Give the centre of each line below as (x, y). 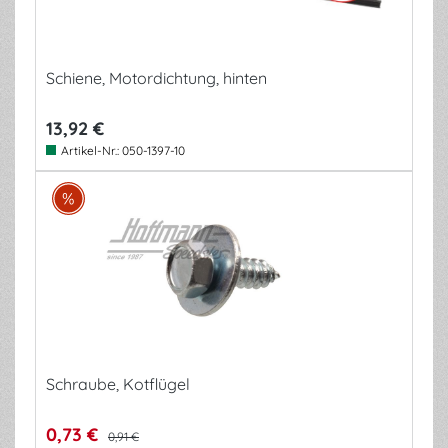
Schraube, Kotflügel (118, 384)
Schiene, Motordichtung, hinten (156, 78)
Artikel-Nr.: (91, 150)
